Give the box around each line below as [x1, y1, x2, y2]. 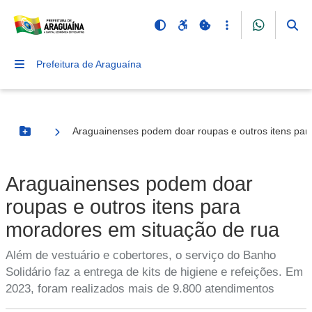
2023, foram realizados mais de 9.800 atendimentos [6, 282, 274, 295]
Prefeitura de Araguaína [36, 58, 141, 70]
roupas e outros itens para [6, 196, 240, 218]
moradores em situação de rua [6, 219, 279, 241]
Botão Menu [24, 131, 82, 143]
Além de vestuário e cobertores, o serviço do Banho [6, 249, 276, 262]
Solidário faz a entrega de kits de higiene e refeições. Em [6, 265, 303, 279]
